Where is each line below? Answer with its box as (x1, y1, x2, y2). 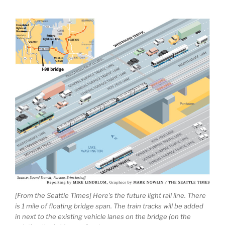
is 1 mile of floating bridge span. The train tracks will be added (15, 201, 203, 210)
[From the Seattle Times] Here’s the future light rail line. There (15, 191, 206, 199)
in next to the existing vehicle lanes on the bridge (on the (15, 212, 191, 220)
